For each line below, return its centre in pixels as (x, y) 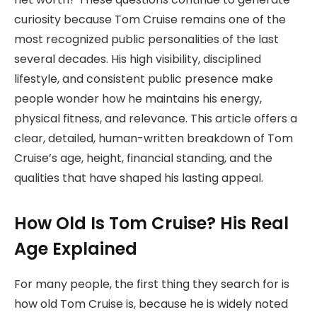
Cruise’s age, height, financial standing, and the (143, 158)
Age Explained (76, 249)
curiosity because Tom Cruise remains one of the (150, 19)
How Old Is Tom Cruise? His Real (151, 224)
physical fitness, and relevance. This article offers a (156, 118)
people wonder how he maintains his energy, (138, 98)
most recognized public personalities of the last (146, 39)
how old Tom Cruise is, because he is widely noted (151, 304)
